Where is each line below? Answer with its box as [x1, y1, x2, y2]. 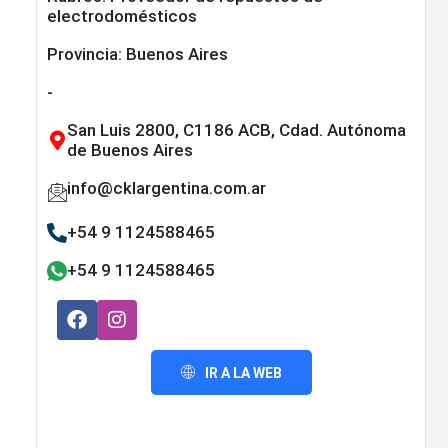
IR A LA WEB [204, 364, 282, 381]
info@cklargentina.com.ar [67, 178, 266, 199]
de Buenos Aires [67, 140, 193, 161]
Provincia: [47, 44, 126, 65]
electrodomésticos [47, 6, 197, 27]
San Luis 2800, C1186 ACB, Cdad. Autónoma [67, 120, 406, 141]
